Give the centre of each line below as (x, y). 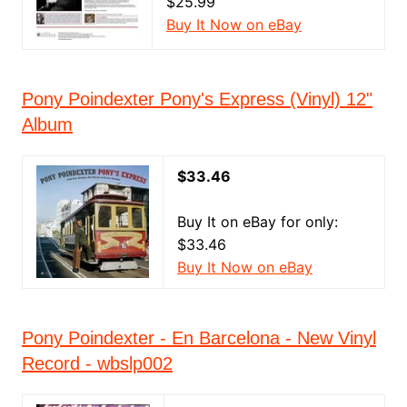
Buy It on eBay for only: (257, 222)
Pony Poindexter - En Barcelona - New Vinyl (199, 338)
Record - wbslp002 (97, 363)
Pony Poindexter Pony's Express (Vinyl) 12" (197, 99)
